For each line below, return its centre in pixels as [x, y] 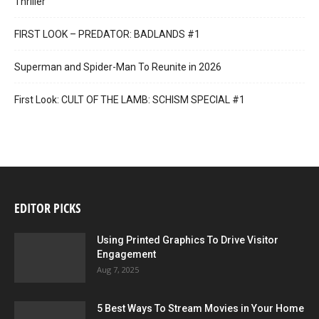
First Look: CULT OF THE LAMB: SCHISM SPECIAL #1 [130, 100]
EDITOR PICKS [47, 208]
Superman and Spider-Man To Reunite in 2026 [118, 67]
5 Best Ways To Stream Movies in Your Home [200, 309]
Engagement [126, 255]
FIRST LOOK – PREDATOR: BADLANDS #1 [107, 35]
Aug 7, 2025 [118, 270]
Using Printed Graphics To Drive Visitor [188, 240]
